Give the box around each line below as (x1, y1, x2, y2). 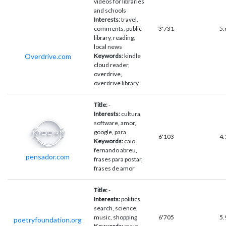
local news (94, 42, 122, 50)
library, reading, (94, 33, 135, 41)
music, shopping (94, 213, 137, 221)
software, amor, (94, 119, 136, 127)
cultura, (121, 109, 142, 118)
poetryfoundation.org (14, 215, 82, 224)
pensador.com (26, 152, 70, 161)
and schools (94, 6, 126, 14)
